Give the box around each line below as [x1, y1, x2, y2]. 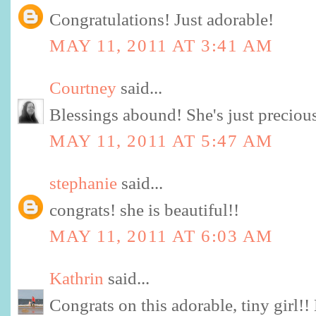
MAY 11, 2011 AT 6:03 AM [49, 226, 273, 245]
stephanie [49, 173, 117, 193]
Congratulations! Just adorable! [49, 10, 274, 30]
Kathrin [49, 268, 104, 288]
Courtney [49, 78, 116, 98]
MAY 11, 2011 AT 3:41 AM [49, 35, 273, 55]
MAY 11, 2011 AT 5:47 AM [49, 130, 273, 150]
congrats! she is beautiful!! [49, 200, 239, 219]
